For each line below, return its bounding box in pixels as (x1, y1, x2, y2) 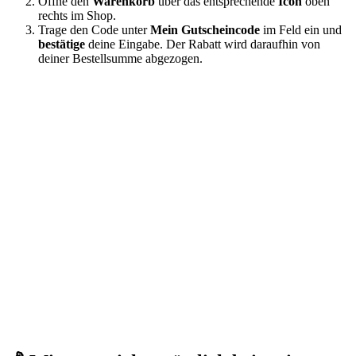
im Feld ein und (260, 23, 342, 37)
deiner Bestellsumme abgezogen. (38, 52, 203, 66)
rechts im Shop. (38, 9, 116, 23)
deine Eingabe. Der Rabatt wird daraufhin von (85, 37, 320, 52)
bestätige (38, 37, 85, 52)
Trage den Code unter (38, 23, 150, 37)
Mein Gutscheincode (150, 23, 260, 37)
